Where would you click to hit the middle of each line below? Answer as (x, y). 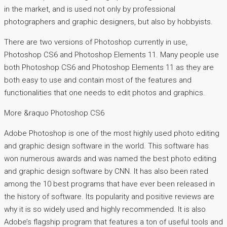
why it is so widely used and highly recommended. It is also (105, 209)
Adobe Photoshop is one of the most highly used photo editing (112, 133)
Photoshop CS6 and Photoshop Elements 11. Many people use (111, 54)
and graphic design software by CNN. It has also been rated (106, 171)
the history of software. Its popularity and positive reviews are (109, 196)
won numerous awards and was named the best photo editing (110, 158)
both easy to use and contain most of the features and (98, 80)
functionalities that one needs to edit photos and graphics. (105, 92)
